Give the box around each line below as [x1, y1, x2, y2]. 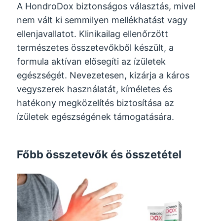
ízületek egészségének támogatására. [17, 111, 175, 122]
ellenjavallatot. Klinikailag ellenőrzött [17, 28, 169, 39]
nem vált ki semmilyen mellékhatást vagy [17, 14, 188, 25]
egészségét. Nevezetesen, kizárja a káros [17, 70, 190, 80]
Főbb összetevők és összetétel [17, 147, 182, 161]
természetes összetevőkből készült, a [17, 42, 174, 53]
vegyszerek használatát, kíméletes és [17, 83, 173, 94]
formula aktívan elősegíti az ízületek [17, 56, 166, 67]
